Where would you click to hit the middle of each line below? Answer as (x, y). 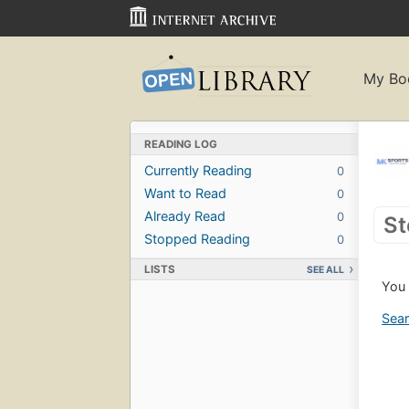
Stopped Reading (197, 238)
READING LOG (181, 144)
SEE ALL (325, 269)
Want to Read (185, 193)
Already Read (185, 215)
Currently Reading (198, 170)
